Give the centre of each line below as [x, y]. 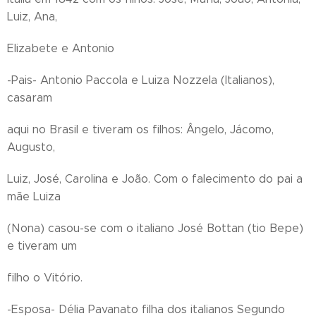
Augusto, [31, 147]
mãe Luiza [34, 196]
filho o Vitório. [45, 278]
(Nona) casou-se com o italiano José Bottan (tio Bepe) [155, 228]
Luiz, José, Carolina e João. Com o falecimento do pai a [155, 179]
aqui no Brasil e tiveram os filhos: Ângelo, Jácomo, [140, 129]
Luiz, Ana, [32, 17]
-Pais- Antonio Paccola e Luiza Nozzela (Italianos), [141, 80]
